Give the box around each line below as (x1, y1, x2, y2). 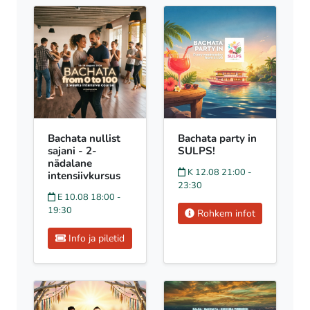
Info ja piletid (66, 232, 125, 246)
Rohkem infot (194, 207, 255, 221)
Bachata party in (178, 131, 257, 146)
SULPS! (178, 144, 215, 158)
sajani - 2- (48, 144, 97, 158)
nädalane (48, 156, 92, 171)
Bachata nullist (48, 131, 120, 146)
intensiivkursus (48, 169, 120, 183)
